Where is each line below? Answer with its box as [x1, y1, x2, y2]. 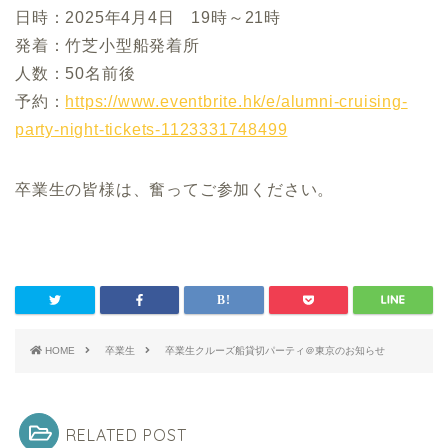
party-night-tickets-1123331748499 [15, 121, 288, 139]
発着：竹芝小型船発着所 [15, 37, 200, 55]
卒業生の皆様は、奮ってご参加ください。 [15, 181, 335, 199]
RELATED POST [65, 424, 187, 445]
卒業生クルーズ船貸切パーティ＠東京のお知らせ [165, 345, 386, 357]
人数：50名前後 [15, 65, 136, 83]
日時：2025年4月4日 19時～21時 [15, 9, 282, 27]
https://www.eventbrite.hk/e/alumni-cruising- [65, 93, 408, 111]
